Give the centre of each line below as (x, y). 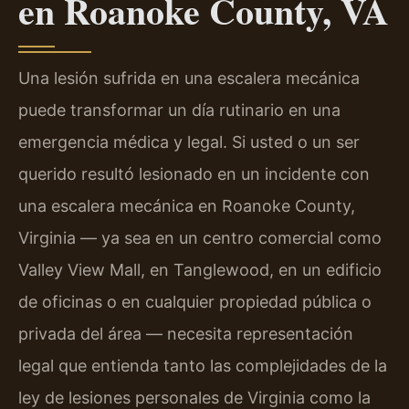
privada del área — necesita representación (186, 334)
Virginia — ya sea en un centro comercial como (200, 238)
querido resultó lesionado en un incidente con (194, 174)
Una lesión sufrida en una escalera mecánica (189, 79)
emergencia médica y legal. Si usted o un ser (189, 142)
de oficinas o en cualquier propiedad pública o (195, 302)
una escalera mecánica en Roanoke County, (187, 206)
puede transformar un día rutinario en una (179, 110)
